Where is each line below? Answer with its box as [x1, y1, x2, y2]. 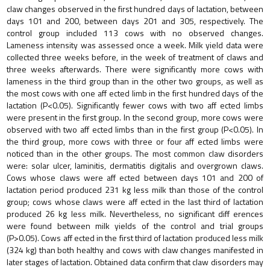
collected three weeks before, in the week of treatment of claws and [7, 50, 263, 63]
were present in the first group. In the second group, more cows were [7, 110, 263, 124]
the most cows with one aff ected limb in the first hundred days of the [7, 86, 263, 99]
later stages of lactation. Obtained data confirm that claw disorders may [7, 255, 263, 268]
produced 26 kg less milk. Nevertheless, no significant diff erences [7, 207, 263, 220]
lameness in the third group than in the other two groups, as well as [7, 74, 263, 87]
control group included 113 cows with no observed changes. [7, 26, 263, 39]
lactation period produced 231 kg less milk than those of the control [7, 183, 263, 196]
